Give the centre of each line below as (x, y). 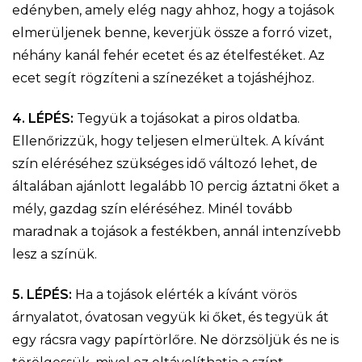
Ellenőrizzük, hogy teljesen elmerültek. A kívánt (168, 141)
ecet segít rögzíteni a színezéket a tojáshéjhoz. (163, 78)
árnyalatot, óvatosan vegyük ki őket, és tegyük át (170, 317)
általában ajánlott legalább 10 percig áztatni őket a (176, 186)
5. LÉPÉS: (44, 294)
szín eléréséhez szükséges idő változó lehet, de (165, 163)
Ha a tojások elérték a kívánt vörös (186, 294)
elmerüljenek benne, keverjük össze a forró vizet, (172, 32)
